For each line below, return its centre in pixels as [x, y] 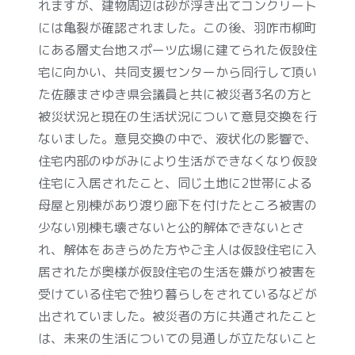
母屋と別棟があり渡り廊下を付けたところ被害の [177, 205]
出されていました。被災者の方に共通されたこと [177, 316]
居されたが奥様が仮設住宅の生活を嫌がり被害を [177, 271]
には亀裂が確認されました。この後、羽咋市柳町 [177, 27]
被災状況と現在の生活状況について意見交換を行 [177, 116]
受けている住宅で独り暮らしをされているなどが [177, 294]
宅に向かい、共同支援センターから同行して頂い [177, 72]
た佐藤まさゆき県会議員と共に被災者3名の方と [175, 94]
